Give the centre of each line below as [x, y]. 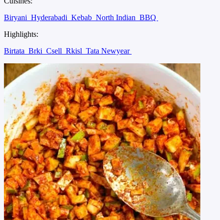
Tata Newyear [109, 51]
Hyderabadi [50, 17]
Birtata [15, 51]
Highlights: [21, 34]
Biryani [16, 17]
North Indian [117, 17]
